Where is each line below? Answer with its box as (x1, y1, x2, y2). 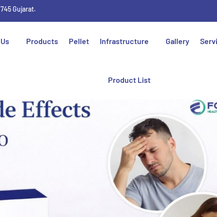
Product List (108, 75, 151, 84)
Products (26, 36, 59, 46)
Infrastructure (100, 36, 149, 46)
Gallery (166, 36, 190, 46)
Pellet (69, 36, 90, 46)
